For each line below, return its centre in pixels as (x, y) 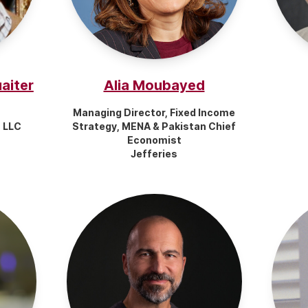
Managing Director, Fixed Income (154, 112)
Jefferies (154, 154)
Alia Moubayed (154, 85)
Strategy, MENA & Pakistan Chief (154, 126)
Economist (154, 140)
